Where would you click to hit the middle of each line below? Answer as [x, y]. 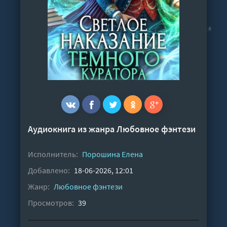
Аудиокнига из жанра [72, 129]
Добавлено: [49, 171]
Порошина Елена [112, 154]
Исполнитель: [53, 154]
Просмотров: [51, 203]
